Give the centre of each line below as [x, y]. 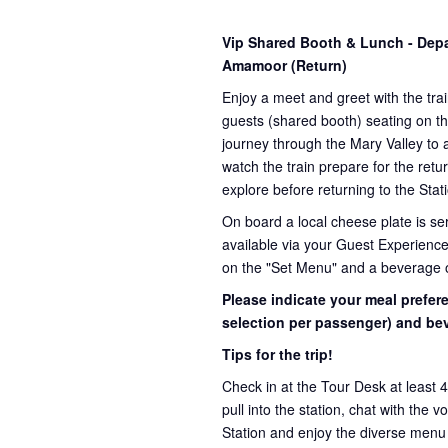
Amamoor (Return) [284, 64]
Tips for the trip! [277, 353]
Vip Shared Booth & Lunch [315, 41]
